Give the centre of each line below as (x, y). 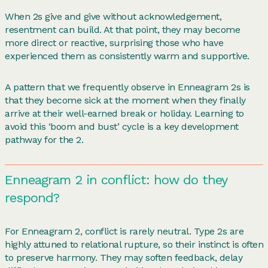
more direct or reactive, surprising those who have (114, 42)
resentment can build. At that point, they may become (122, 29)
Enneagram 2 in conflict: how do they (116, 179)
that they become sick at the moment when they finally (125, 100)
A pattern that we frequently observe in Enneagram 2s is (127, 87)
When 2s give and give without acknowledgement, (113, 16)
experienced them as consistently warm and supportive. (127, 56)
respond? (32, 197)
